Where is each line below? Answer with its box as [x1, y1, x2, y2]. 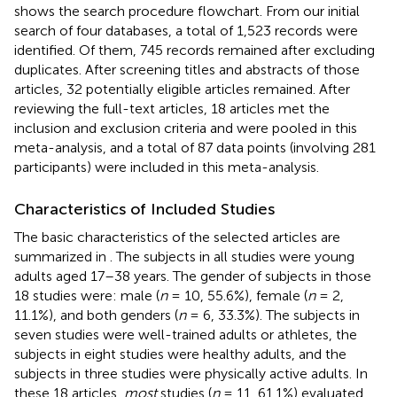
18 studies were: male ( [14, 286, 160, 304]
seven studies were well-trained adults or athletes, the [14, 325, 357, 343]
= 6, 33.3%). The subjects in [186, 306, 360, 323]
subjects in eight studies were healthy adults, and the [14, 345, 346, 362]
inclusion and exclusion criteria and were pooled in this [14, 119, 357, 136]
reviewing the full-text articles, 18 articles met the [14, 99, 330, 117]
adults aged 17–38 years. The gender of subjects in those [14, 267, 371, 284]
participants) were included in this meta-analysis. [14, 158, 319, 175]
